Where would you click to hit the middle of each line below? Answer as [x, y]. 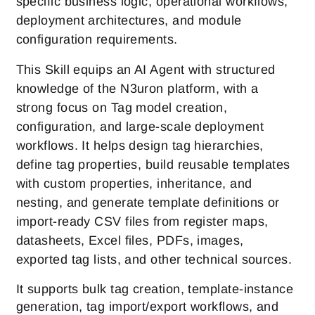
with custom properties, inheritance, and [134, 184]
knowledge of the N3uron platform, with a [137, 89]
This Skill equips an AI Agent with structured [146, 70]
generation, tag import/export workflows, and [147, 307]
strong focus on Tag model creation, [122, 108]
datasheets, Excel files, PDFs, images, [130, 240]
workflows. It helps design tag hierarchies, [140, 146]
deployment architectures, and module [129, 20]
